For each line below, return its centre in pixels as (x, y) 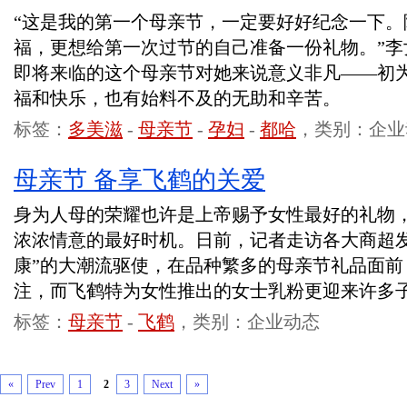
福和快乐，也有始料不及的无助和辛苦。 (177, 98)
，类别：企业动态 (247, 322)
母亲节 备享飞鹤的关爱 (139, 180)
